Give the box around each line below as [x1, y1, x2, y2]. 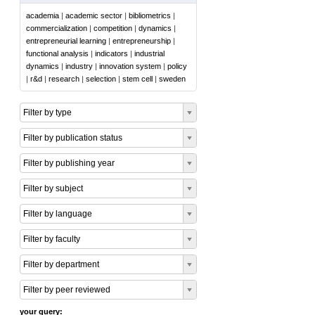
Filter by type [23, 108, 72, 117]
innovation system [99, 62, 161, 70]
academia [26, 11, 59, 20]
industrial [134, 49, 165, 58]
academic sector [65, 11, 122, 20]
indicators [95, 49, 128, 58]
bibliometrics [129, 11, 171, 20]
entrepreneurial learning [26, 37, 106, 45]
